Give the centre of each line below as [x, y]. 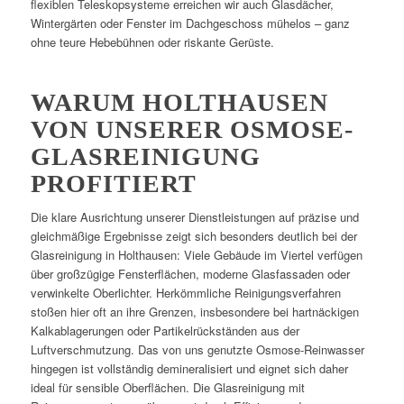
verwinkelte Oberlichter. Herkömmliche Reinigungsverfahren [185, 292]
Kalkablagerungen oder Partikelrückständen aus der [165, 330]
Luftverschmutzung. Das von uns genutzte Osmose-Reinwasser [197, 349]
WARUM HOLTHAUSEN [179, 102]
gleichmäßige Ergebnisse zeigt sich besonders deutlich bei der [193, 235]
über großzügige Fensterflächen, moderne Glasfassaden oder [190, 273]
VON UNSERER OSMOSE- [192, 129]
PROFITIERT [113, 183]
